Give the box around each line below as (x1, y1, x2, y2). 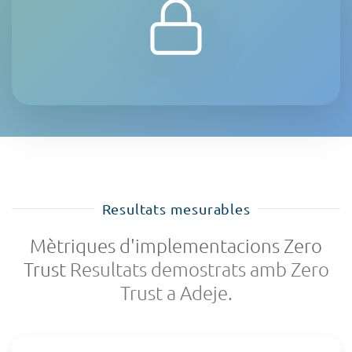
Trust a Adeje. (119, 280, 233, 305)
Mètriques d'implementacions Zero (30, 233, 322, 258)
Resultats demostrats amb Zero (69, 257, 329, 281)
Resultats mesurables (101, 200, 251, 218)
